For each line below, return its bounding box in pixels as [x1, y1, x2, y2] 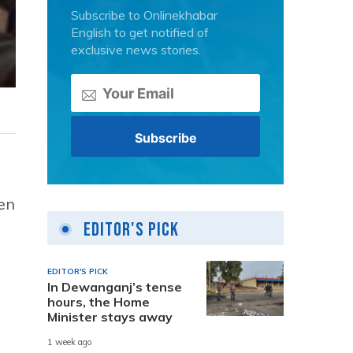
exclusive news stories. [71, 42, 201, 58]
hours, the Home [47, 293, 150, 310]
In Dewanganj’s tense [47, 278, 182, 295]
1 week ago [47, 336, 92, 348]
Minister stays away [47, 308, 173, 325]
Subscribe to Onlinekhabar [71, 7, 217, 23]
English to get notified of [71, 24, 209, 40]
